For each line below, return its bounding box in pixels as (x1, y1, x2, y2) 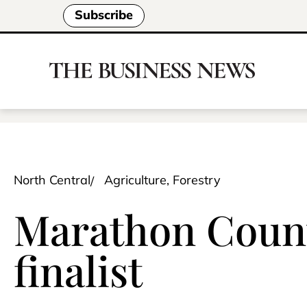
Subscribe (75, 7, 133, 23)
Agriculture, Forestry (104, 172, 221, 188)
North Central (14, 172, 90, 188)
